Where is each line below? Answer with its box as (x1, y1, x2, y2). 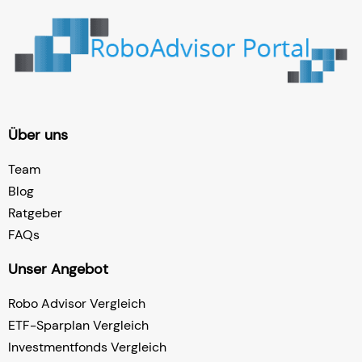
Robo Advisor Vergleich (8, 294, 145, 312)
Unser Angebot (8, 259, 108, 279)
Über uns (8, 124, 68, 145)
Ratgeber (8, 204, 62, 221)
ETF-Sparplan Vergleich (8, 316, 149, 334)
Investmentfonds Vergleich (8, 338, 166, 356)
